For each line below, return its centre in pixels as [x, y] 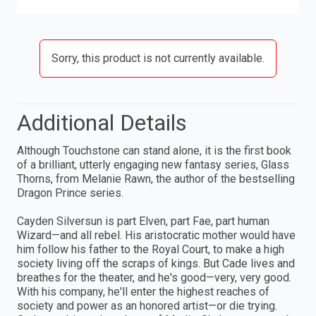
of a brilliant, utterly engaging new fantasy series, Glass [153, 164]
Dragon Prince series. [70, 193]
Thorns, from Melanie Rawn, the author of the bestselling [156, 178]
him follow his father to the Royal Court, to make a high [151, 249]
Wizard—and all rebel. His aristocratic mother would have [156, 235]
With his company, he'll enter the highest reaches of [143, 291]
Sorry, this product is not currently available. [158, 58]
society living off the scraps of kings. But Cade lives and [156, 263]
